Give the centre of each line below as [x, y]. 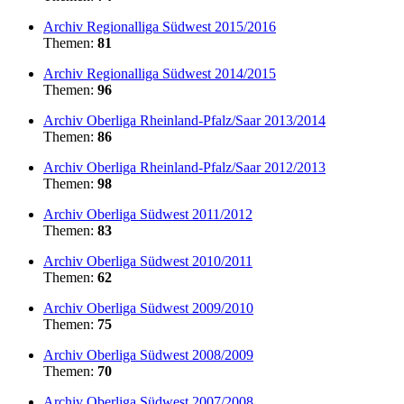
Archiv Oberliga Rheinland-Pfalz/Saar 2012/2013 [184, 167]
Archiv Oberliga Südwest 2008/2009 [148, 354]
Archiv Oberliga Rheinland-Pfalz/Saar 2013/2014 [184, 120]
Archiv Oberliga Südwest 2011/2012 [148, 214]
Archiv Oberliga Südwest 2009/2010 [148, 308]
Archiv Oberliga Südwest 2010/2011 [148, 261]
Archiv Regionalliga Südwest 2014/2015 [160, 73]
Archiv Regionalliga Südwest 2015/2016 [160, 26]
